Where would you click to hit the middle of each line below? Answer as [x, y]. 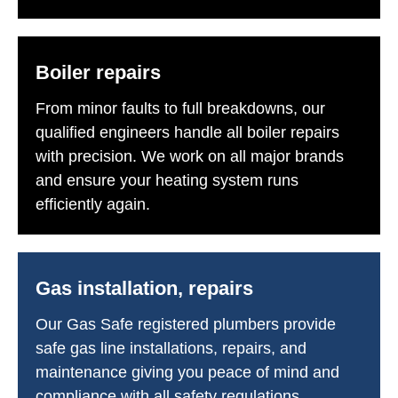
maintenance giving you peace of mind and [187, 372]
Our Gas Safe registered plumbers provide [186, 324]
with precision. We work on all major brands [190, 156]
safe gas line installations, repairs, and [171, 348]
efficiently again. [93, 204]
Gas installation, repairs [144, 288]
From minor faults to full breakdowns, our [180, 108]
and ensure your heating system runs [167, 180]
